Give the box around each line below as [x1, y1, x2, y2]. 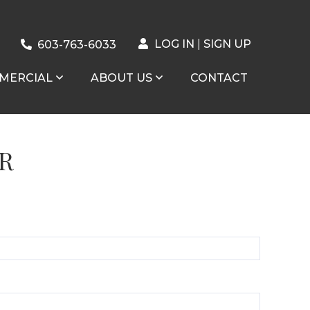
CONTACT [190, 71, 248, 84]
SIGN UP [203, 37, 251, 51]
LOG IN [154, 37, 194, 51]
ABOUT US [91, 71, 152, 84]
